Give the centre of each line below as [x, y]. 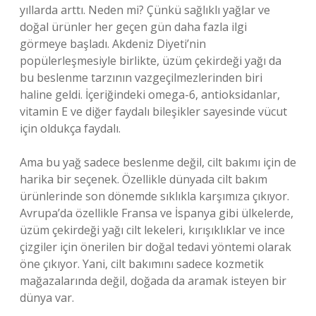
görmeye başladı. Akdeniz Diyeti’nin [113, 44]
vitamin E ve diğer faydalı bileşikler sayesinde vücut [153, 111]
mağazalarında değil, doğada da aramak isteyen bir [153, 281]
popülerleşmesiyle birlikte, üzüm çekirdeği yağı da [151, 61]
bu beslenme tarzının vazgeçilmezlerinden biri [141, 78]
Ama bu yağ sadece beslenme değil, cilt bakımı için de [158, 162]
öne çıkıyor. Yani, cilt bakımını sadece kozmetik [142, 264]
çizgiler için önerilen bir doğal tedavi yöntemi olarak [156, 247]
